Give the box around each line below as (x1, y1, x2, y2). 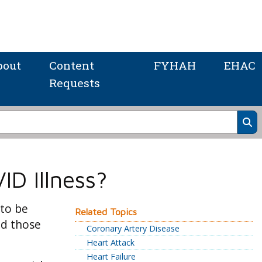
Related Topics (75, 206, 137, 218)
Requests (49, 75, 100, 91)
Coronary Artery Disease (87, 223, 180, 235)
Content (49, 58, 94, 73)
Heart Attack (87, 237, 135, 249)
